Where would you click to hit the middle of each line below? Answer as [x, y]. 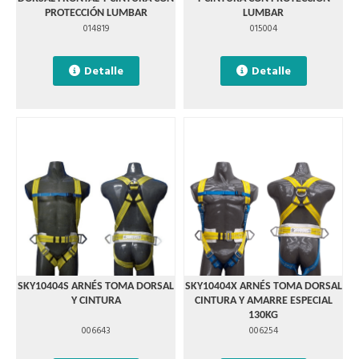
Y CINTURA [96, 301]
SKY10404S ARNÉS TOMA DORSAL [96, 286]
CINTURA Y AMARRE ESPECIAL [263, 301]
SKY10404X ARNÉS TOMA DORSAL [263, 286]
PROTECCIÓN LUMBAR [96, 13]
